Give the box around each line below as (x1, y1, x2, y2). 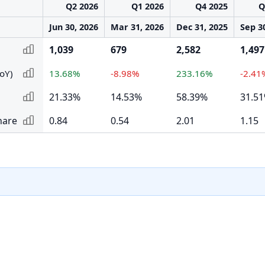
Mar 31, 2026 (111, 21, 164, 33)
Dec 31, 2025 (176, 21, 228, 33)
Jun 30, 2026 (49, 21, 98, 33)
